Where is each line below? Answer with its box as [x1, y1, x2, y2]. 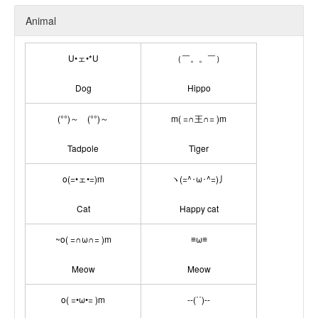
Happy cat [179, 202, 219, 214]
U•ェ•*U [67, 52, 99, 64]
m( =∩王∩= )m [171, 112, 226, 124]
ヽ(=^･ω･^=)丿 [170, 172, 227, 185]
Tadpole [67, 142, 99, 154]
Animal [26, 13, 56, 28]
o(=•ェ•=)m [62, 172, 104, 185]
